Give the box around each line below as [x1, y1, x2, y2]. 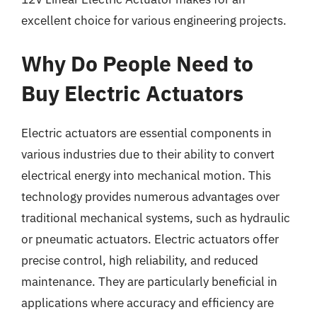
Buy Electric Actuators [21, 79, 243, 107]
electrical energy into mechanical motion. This [21, 168, 271, 183]
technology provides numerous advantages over [21, 189, 279, 204]
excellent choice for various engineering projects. [21, 12, 287, 28]
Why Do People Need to [21, 50, 253, 77]
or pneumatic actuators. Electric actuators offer [21, 231, 279, 247]
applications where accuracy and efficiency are [21, 295, 274, 311]
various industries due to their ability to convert [21, 146, 275, 162]
